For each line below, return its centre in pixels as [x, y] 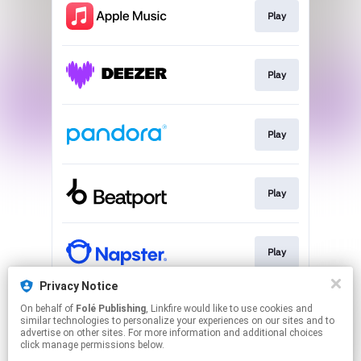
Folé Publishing [111, 309]
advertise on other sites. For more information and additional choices [172, 333]
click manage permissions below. [92, 345]
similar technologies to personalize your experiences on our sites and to [177, 321]
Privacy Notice [79, 286]
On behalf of [48, 309]
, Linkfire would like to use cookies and [165, 309]
